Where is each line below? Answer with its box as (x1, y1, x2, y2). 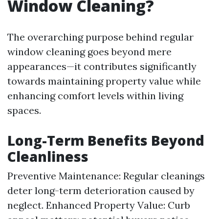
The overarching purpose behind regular (7, 31, 194, 43)
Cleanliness (7, 147, 88, 166)
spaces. (7, 104, 41, 116)
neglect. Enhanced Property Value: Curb (7, 199, 190, 211)
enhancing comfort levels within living (7, 89, 183, 102)
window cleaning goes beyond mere (7, 45, 172, 58)
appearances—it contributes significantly (7, 60, 197, 72)
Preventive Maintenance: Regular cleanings (7, 170, 205, 182)
